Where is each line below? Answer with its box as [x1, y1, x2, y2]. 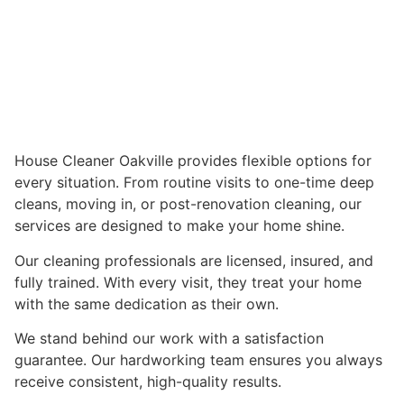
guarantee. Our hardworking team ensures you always [14, 351, 382, 370]
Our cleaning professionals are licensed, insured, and [14, 251, 373, 270]
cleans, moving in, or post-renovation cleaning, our [14, 195, 362, 214]
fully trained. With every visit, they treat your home [14, 272, 362, 291]
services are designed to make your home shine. [14, 216, 344, 235]
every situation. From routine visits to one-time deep [14, 173, 374, 192]
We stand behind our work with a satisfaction [14, 329, 324, 348]
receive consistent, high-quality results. [14, 372, 281, 391]
